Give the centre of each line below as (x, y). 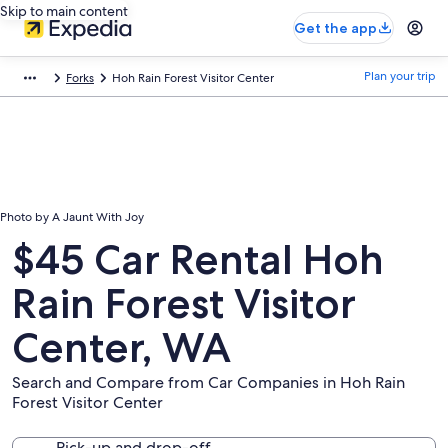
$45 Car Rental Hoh (198, 259)
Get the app (335, 28)
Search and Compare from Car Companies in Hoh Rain (208, 382)
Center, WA (121, 347)
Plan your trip (400, 76)
